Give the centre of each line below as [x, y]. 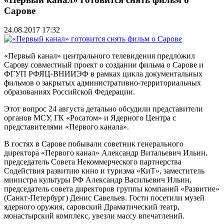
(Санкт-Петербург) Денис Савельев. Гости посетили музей [104, 198]
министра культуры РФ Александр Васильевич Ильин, [98, 180]
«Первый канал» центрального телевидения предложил [99, 56]
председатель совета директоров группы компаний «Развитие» [112, 189]
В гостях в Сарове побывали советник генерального [94, 144]
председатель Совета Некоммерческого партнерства [93, 162]
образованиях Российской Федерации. [69, 92]
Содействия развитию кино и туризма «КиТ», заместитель [104, 171]
